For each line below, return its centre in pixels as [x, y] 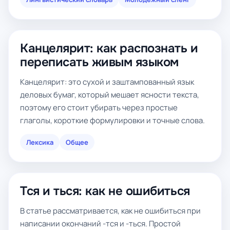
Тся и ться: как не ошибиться [105, 191]
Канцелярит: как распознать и [109, 48]
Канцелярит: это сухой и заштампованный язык [107, 82]
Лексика [40, 142]
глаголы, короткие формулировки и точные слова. [112, 120]
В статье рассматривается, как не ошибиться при [110, 211]
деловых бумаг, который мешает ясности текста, [110, 95]
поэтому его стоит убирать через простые [99, 108]
